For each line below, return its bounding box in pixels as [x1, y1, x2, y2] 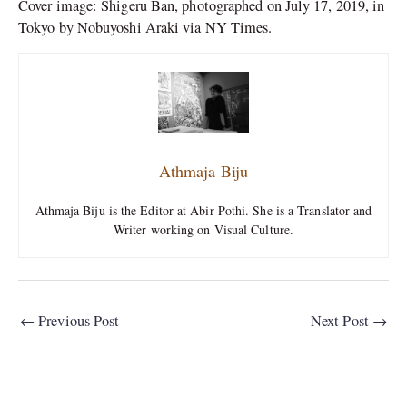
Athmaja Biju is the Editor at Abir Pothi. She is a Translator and [35, 201, 372, 219]
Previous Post [35, 310, 120, 331]
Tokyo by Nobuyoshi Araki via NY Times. [18, 16, 273, 37]
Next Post [311, 310, 372, 331]
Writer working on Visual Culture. [114, 220, 293, 238]
